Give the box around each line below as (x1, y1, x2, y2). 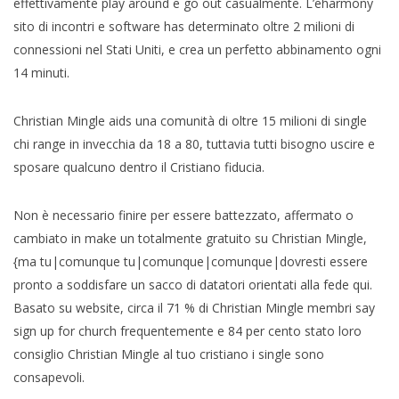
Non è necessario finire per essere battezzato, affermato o (13, 206, 354, 224)
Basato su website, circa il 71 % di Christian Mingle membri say (13, 298, 375, 316)
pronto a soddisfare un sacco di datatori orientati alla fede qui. (13, 275, 372, 293)
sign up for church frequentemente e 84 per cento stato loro (13, 322, 362, 339)
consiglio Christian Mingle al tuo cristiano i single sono (13, 345, 324, 362)
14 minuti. (13, 63, 69, 81)
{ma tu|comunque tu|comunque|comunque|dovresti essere (13, 252, 368, 270)
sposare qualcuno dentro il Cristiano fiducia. (13, 158, 265, 175)
